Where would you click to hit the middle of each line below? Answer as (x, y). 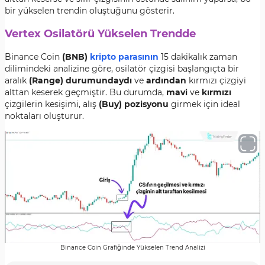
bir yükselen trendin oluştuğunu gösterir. (90, 11)
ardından (166, 80)
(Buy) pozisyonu (134, 104)
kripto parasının (124, 57)
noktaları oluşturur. (44, 116)
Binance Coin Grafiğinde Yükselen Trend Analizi (132, 248)
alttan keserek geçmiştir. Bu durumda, (85, 92)
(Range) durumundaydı (80, 80)
